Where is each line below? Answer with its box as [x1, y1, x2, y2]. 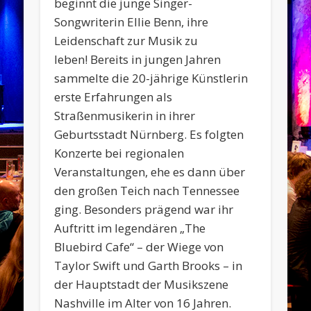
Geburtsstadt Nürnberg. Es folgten [54, 126, 244, 143]
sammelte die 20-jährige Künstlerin [54, 70, 249, 87]
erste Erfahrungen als [54, 89, 173, 106]
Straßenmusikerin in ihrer [54, 108, 196, 124]
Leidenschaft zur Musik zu [54, 33, 199, 49]
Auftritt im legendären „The [54, 220, 206, 237]
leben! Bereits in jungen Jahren [54, 51, 221, 68]
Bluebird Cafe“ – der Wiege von [54, 239, 224, 255]
